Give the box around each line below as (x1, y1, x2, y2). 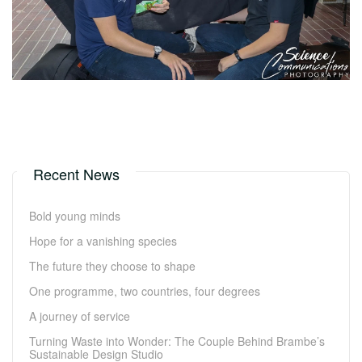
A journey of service (29, 308, 130, 325)
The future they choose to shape (29, 258, 196, 275)
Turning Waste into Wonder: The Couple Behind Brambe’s (29, 333, 325, 350)
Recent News (33, 163, 120, 185)
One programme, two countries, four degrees (29, 283, 260, 300)
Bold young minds (29, 208, 120, 225)
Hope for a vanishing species (29, 233, 177, 250)
